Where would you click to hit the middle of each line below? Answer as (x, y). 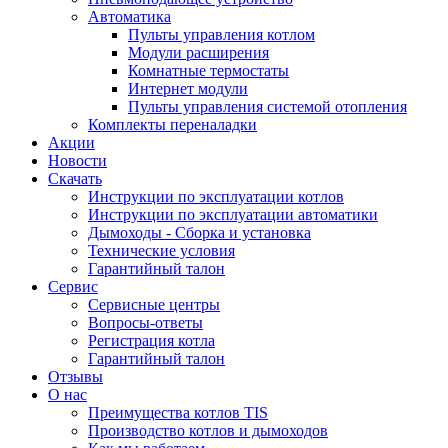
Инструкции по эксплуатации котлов (216, 196)
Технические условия (161, 250)
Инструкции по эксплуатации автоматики (233, 214)
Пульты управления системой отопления (267, 106)
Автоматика (129, 16)
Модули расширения (198, 52)
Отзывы (75, 376)
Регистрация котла (151, 340)
